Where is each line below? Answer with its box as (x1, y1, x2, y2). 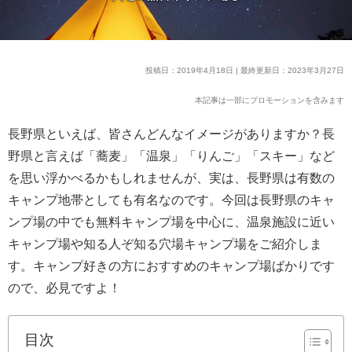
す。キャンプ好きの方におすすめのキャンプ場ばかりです (8, 258, 335, 273)
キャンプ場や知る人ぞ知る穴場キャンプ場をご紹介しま (8, 236, 322, 251)
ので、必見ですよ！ (8, 280, 121, 295)
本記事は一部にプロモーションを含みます (195, 95, 344, 104)
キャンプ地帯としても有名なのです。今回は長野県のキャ (8, 192, 335, 207)
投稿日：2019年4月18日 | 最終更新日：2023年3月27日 (145, 65, 344, 75)
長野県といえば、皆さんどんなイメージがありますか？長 (8, 126, 335, 141)
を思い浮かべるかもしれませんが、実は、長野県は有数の (8, 170, 335, 185)
